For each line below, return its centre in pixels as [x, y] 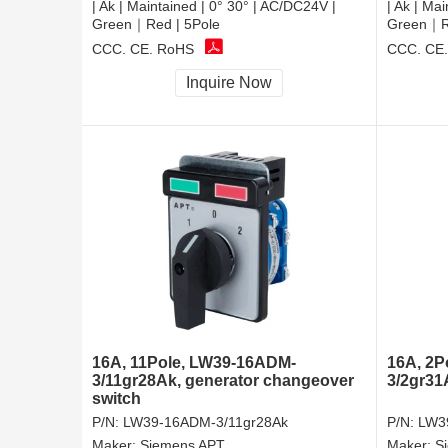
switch [116, 399]
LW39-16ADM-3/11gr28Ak [205, 422]
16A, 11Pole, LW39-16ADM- [194, 363]
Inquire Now [229, 83]
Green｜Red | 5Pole [156, 24]
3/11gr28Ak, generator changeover [223, 381]
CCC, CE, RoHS [143, 48]
